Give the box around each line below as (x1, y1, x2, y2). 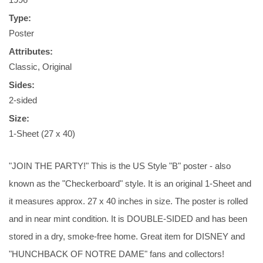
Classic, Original (9, 62, 72, 72)
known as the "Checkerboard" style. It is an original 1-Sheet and (9, 178, 251, 188)
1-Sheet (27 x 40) (9, 129, 75, 139)
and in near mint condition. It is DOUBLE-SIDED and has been (9, 214, 247, 224)
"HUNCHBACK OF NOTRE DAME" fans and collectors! (9, 249, 224, 259)
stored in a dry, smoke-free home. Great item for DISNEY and (9, 231, 245, 241)
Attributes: (9, 46, 53, 56)
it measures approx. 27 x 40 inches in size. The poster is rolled (9, 196, 248, 206)
